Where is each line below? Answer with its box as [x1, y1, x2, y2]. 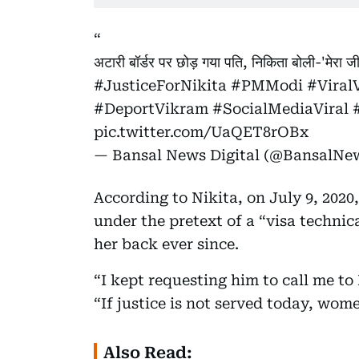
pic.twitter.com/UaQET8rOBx [94, 123, 309, 140]
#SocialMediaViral [212, 99, 349, 117]
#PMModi [231, 76, 303, 94]
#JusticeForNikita [94, 76, 227, 94]
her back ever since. [94, 235, 239, 252]
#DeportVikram [94, 99, 208, 117]
